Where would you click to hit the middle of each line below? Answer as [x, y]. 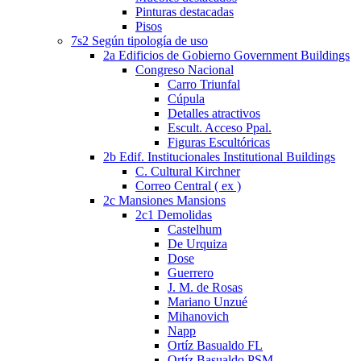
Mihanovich [198, 317]
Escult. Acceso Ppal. [220, 128]
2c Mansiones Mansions [164, 201]
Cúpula [186, 99]
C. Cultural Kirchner [188, 172]
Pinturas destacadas [185, 12]
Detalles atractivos [214, 114]
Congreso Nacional [185, 70]
